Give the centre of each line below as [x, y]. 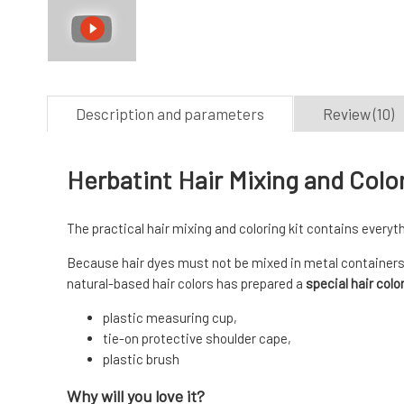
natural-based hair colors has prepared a [186, 284]
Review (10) [358, 114]
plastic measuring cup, [170, 318]
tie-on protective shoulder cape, [197, 339]
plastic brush [141, 359]
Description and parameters [170, 114]
